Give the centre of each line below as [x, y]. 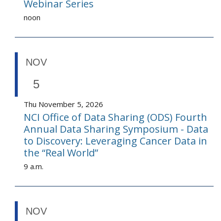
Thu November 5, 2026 [63, 104]
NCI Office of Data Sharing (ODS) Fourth [115, 117]
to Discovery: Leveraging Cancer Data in [115, 141]
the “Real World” [61, 153]
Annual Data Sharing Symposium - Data [116, 129]
